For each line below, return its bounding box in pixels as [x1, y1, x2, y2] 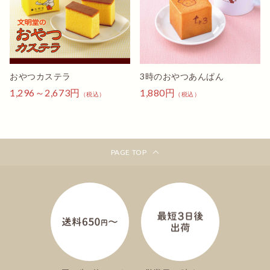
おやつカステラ [10, 71, 71, 82]
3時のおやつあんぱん [140, 71, 224, 82]
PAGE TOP [110, 147, 147, 157]
